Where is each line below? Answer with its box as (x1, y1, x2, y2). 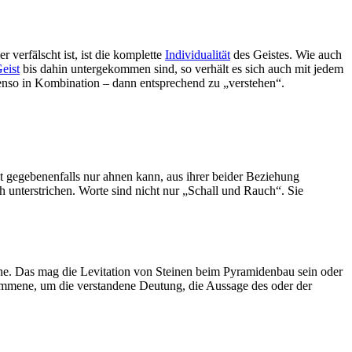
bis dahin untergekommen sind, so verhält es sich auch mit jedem (20, 62, 343, 75)
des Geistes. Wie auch (230, 48, 342, 61)
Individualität (165, 48, 230, 61)
